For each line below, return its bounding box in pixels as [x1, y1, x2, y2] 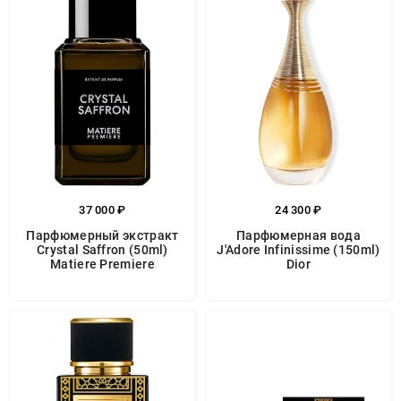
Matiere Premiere [50, 257, 155, 271]
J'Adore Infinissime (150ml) [217, 243, 380, 257]
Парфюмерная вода [236, 228, 361, 243]
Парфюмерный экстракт [26, 228, 179, 243]
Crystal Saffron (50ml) [37, 243, 168, 257]
